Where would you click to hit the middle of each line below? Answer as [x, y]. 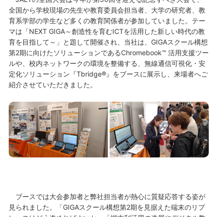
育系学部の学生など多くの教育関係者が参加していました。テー [107, 21]
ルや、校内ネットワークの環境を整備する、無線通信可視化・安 [107, 63]
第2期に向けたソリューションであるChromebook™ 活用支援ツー [108, 53]
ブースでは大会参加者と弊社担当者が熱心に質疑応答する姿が [107, 197]
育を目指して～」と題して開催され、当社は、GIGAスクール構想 [108, 42]
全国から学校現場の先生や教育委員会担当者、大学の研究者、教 [107, 10]
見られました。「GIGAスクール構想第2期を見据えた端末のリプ [107, 207]
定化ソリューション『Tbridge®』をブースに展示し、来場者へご [108, 74]
